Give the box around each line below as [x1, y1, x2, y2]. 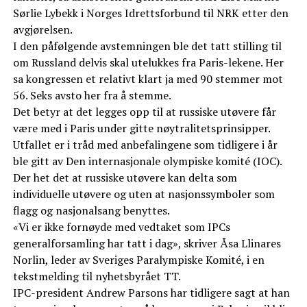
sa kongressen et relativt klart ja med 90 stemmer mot [12, 71, 283, 87]
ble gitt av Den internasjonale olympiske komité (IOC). [12, 153, 282, 169]
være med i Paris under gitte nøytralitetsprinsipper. [12, 121, 271, 136]
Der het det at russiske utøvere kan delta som [12, 170, 237, 186]
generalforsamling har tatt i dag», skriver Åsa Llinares [12, 236, 281, 251]
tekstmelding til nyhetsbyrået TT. [12, 269, 181, 284]
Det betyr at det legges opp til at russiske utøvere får [12, 104, 276, 120]
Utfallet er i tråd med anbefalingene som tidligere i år [12, 137, 278, 153]
